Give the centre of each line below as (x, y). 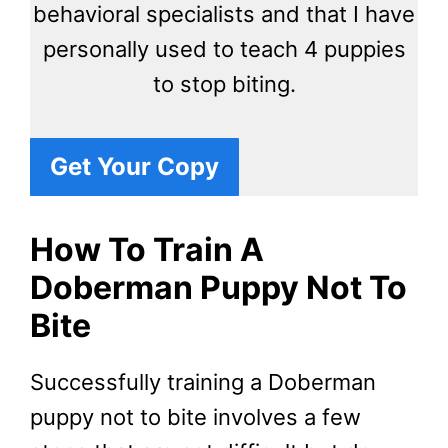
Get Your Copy (134, 166)
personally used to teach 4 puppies (224, 49)
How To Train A (147, 249)
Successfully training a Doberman (203, 381)
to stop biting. (224, 84)
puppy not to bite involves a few (195, 416)
